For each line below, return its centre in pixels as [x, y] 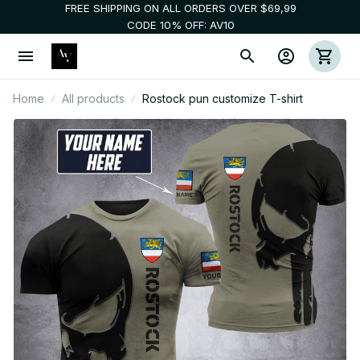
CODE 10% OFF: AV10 [180, 25]
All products [93, 98]
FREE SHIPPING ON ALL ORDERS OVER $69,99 [180, 8]
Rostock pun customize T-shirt [223, 98]
